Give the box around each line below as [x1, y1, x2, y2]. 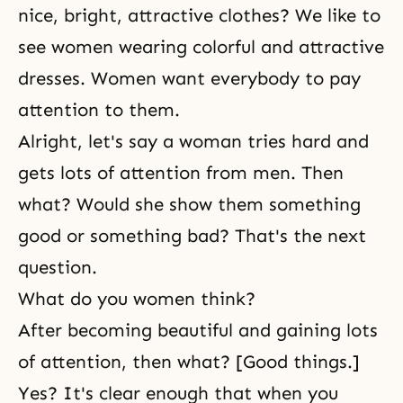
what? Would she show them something [18, 193, 361, 215]
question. [18, 256, 97, 278]
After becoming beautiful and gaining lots [18, 319, 378, 341]
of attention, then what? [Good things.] [18, 351, 360, 372]
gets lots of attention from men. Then [18, 162, 344, 184]
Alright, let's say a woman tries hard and [18, 130, 369, 152]
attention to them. [18, 99, 180, 121]
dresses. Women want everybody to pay [18, 67, 361, 89]
